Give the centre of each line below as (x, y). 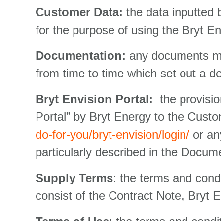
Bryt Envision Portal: (96, 99)
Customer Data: (81, 12)
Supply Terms (74, 178)
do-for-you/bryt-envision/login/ (112, 134)
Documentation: (81, 55)
